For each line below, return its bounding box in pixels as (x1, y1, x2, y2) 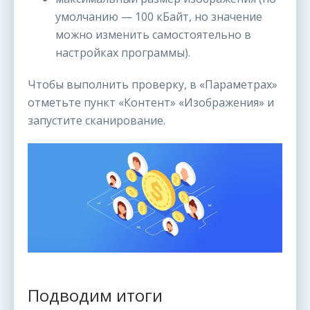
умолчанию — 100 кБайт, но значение (55, 9, 262, 25)
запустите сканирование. (28, 113, 165, 129)
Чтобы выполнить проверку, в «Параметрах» (28, 77, 277, 93)
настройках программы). (55, 45, 190, 61)
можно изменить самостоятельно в (55, 27, 251, 43)
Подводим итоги (28, 283, 163, 307)
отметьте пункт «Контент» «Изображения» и (28, 95, 274, 111)
